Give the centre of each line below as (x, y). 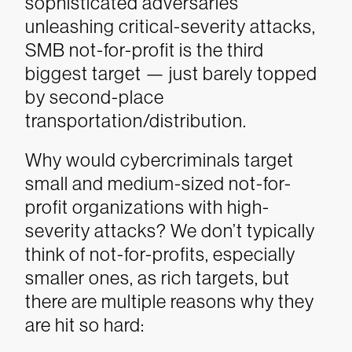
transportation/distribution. (136, 121)
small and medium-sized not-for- (158, 183)
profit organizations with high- (147, 207)
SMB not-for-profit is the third (145, 50)
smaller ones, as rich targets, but (158, 278)
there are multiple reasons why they (170, 301)
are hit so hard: (85, 325)
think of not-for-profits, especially (160, 254)
